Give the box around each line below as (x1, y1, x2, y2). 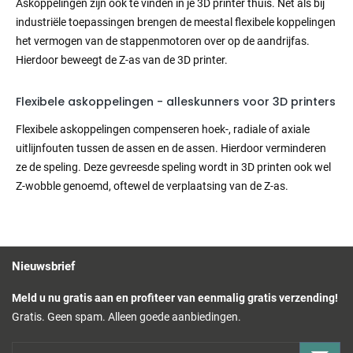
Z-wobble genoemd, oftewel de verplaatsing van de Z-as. (16, 180, 288, 193)
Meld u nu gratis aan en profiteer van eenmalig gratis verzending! (12, 292, 338, 305)
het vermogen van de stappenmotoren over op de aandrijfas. (16, 35, 310, 48)
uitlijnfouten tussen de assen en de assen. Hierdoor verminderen (16, 142, 326, 155)
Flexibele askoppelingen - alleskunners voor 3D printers (16, 94, 336, 110)
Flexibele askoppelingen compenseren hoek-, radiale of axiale (16, 123, 310, 136)
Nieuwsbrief (12, 259, 75, 274)
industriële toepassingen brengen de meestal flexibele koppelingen (16, 16, 336, 29)
